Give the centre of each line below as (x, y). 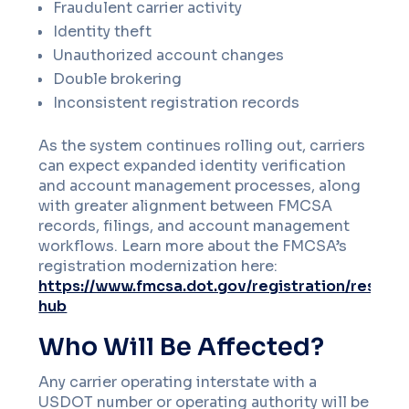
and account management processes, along (200, 186)
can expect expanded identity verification (193, 166)
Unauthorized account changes (169, 55)
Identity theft (103, 31)
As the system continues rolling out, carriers (202, 146)
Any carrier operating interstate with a (178, 382)
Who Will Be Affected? (182, 347)
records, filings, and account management (194, 226)
